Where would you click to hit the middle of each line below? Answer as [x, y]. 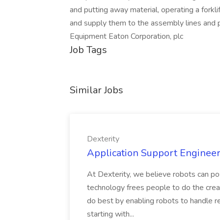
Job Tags [88, 50]
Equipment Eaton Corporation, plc [126, 36]
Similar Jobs [96, 90]
